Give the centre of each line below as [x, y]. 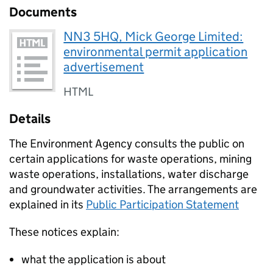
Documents [43, 12]
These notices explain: [64, 232]
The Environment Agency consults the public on [127, 144]
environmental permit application [156, 52]
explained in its [48, 204]
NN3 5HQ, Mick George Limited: [154, 37]
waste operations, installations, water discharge [129, 174]
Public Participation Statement [162, 204]
